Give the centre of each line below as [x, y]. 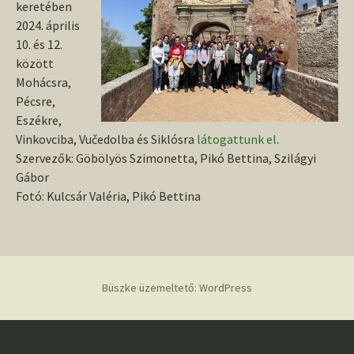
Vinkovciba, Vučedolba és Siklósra [106, 139]
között [35, 63]
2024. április [48, 25]
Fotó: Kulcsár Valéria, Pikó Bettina [108, 196]
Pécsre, [36, 101]
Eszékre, [39, 120]
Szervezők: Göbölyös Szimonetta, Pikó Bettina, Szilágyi [166, 158]
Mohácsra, [43, 82]
